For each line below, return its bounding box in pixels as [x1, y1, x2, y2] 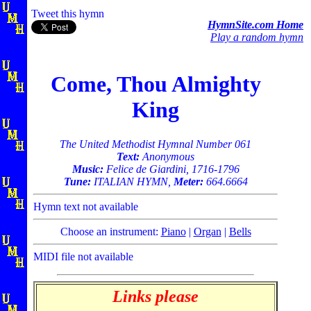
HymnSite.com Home [208, 19, 303, 31]
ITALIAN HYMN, [90, 175, 174, 187]
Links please [112, 287, 199, 305]
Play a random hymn [210, 31, 303, 43]
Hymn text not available [33, 200, 138, 212]
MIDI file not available [33, 250, 133, 262]
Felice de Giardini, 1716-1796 [103, 162, 239, 175]
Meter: [173, 175, 203, 187]
